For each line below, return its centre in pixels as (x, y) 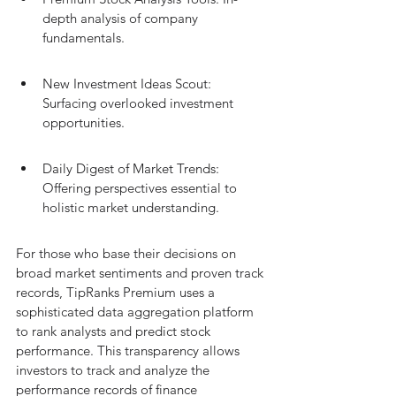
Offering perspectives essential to (141, 188)
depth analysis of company (122, 18)
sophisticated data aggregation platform (137, 312)
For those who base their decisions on (128, 253)
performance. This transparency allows (129, 350)
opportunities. (84, 122)
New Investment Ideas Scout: (129, 84)
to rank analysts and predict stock (115, 331)
